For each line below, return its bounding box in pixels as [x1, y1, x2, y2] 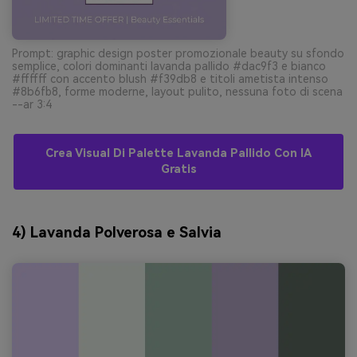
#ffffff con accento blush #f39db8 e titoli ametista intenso [12, 73, 328, 86]
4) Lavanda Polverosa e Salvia [12, 224, 222, 241]
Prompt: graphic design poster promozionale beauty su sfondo [12, 47, 344, 61]
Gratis [160, 163, 197, 177]
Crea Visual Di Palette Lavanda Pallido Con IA [45, 147, 312, 161]
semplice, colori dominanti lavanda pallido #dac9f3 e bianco [12, 60, 326, 73]
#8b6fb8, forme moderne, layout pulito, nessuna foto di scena [12, 85, 343, 99]
